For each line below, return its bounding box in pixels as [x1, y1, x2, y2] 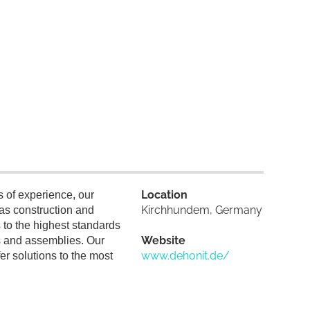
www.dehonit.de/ [141, 249, 230, 262]
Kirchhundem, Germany [141, 203, 263, 217]
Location [141, 188, 188, 201]
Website [141, 234, 186, 247]
